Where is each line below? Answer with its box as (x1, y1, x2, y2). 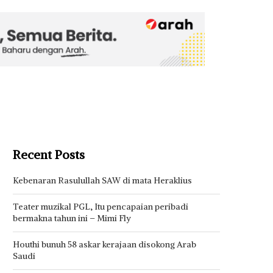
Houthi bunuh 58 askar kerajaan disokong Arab (13, 239, 196, 250)
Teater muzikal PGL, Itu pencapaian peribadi (13, 201, 188, 213)
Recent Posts (13, 147, 85, 163)
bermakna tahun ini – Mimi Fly (13, 213, 131, 224)
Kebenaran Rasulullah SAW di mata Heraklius (13, 175, 192, 186)
